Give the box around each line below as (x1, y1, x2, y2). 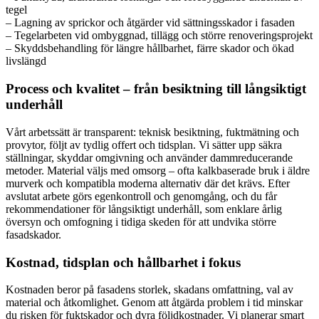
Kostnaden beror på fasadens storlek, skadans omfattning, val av (6, 283, 293, 296)
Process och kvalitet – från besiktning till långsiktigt (6, 81, 306, 97)
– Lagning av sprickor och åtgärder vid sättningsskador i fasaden (6, 16, 295, 29)
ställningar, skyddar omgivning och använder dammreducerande (6, 151, 293, 164)
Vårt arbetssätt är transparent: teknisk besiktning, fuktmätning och (6, 125, 299, 138)
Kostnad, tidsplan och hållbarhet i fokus (6, 254, 241, 270)
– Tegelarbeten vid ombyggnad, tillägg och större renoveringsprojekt (6, 29, 313, 42)
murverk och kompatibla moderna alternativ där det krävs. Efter (6, 177, 290, 189)
